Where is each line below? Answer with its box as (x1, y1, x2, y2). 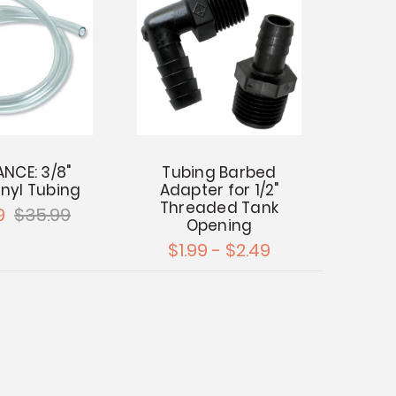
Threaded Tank (159, 196, 279, 218)
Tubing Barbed (162, 161, 277, 183)
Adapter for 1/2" (159, 179, 279, 201)
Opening (186, 214, 253, 236)
